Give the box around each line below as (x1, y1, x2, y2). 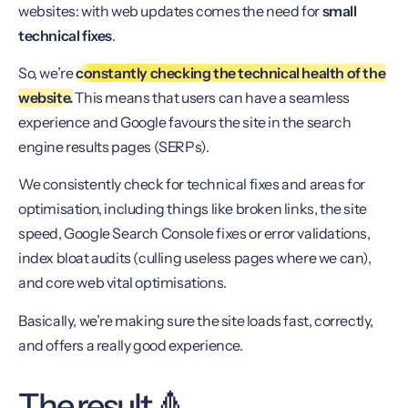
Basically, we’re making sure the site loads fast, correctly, (18, 311, 374, 330)
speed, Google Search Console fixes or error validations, (18, 224, 371, 243)
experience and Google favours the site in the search (18, 112, 352, 131)
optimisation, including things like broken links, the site (18, 199, 367, 219)
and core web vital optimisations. (18, 273, 227, 292)
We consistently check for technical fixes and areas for (18, 175, 366, 194)
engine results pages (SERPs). (18, 137, 212, 156)
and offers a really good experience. (18, 335, 243, 354)
